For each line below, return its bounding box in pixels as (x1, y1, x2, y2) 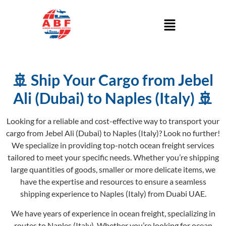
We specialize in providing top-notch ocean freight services (12, 140, 214, 150)
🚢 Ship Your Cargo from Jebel (13, 71, 213, 89)
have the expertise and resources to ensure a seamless (20, 177, 206, 187)
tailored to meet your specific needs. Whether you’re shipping (7, 152, 219, 162)
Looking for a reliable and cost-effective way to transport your (7, 116, 219, 126)
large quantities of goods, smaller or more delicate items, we (11, 164, 215, 175)
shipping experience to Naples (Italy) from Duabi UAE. (20, 189, 206, 199)
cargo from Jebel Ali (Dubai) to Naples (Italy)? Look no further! (6, 128, 220, 138)
